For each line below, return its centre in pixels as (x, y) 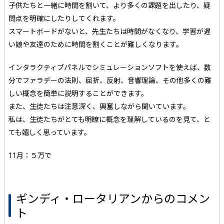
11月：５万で (30, 156)
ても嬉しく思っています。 (50, 133)
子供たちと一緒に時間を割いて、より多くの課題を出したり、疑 (109, 6)
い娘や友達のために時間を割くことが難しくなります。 (96, 45)
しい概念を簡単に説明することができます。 (78, 94)
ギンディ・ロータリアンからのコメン (113, 199)
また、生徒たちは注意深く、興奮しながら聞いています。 (99, 107)
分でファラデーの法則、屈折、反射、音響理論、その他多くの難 (110, 81)
